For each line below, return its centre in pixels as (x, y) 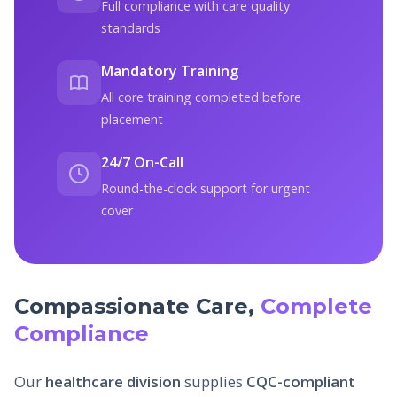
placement (132, 119)
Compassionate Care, (137, 306)
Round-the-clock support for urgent (206, 188)
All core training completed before (201, 97)
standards (131, 27)
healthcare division (113, 381)
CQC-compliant (301, 381)
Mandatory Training (170, 70)
